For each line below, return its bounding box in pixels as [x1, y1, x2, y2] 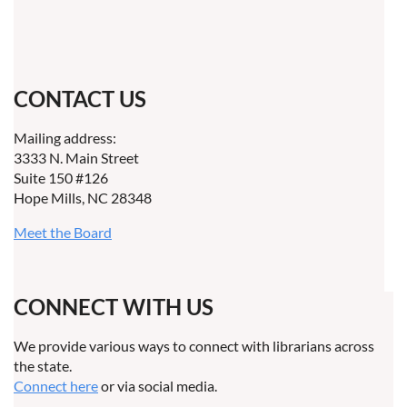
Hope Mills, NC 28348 [14, 189, 152, 206]
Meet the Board [14, 223, 112, 241]
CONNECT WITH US [14, 293, 213, 320]
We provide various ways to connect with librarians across [14, 337, 374, 354]
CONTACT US [14, 85, 146, 112]
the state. [14, 357, 74, 374]
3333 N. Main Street [14, 149, 139, 166]
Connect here [14, 377, 98, 394]
